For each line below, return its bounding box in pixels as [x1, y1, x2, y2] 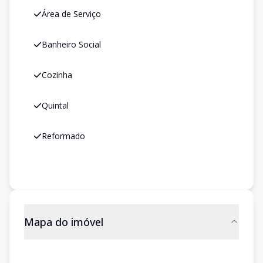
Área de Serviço [42, 8, 101, 19]
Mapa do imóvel [24, 215, 103, 229]
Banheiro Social [42, 39, 101, 50]
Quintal [42, 100, 69, 111]
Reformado [42, 130, 85, 141]
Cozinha [42, 69, 72, 80]
